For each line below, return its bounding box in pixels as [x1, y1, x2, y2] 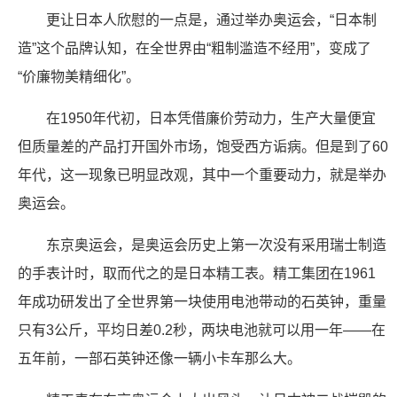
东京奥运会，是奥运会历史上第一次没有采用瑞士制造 [46, 237, 386, 253]
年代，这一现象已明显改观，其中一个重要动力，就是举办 [18, 167, 386, 183]
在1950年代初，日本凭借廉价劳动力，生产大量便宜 [46, 111, 376, 126]
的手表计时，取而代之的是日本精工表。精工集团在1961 [18, 266, 376, 281]
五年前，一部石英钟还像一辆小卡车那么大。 [18, 351, 301, 366]
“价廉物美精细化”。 [18, 69, 140, 84]
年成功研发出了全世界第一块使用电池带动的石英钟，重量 [18, 294, 386, 309]
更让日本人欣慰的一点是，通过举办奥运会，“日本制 [46, 12, 377, 27]
